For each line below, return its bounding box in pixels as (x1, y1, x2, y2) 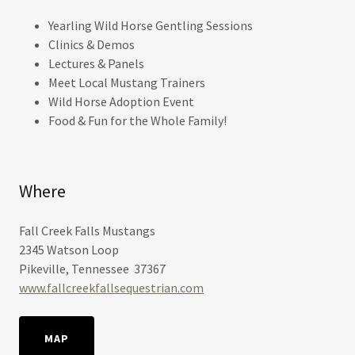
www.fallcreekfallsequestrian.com (19, 280, 204, 296)
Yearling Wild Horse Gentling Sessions (48, 17, 253, 33)
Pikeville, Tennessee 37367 (19, 261, 166, 277)
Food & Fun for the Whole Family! (48, 113, 227, 128)
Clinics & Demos (48, 36, 135, 52)
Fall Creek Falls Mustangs (19, 223, 155, 239)
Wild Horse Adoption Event (48, 94, 194, 109)
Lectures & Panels (48, 55, 144, 71)
